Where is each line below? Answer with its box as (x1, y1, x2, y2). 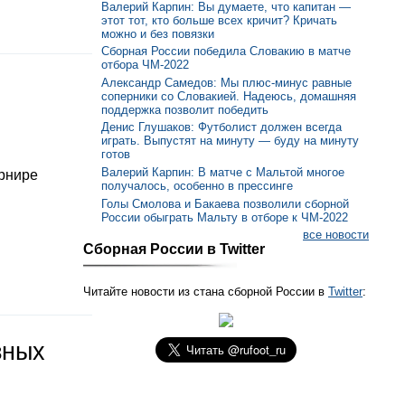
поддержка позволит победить (101, 102, 268, 117)
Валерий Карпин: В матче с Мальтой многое (101, 165, 344, 180)
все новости (303, 228, 369, 242)
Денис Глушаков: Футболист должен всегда (101, 120, 342, 135)
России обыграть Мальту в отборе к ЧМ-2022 (101, 210, 348, 224)
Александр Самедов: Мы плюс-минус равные (101, 75, 352, 89)
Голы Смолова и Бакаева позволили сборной (101, 196, 349, 211)
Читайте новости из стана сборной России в (83, 285, 328, 299)
